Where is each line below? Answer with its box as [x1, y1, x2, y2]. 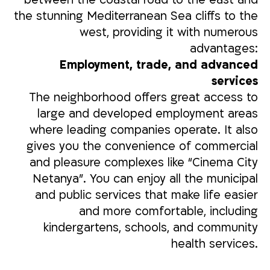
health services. [171, 236, 258, 252]
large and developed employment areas [37, 105, 258, 122]
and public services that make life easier [34, 187, 258, 203]
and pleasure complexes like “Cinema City [29, 154, 258, 171]
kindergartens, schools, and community [43, 219, 258, 236]
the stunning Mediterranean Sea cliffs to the [13, 8, 258, 24]
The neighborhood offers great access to [28, 89, 258, 105]
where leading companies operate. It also [29, 122, 258, 138]
